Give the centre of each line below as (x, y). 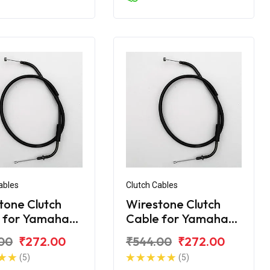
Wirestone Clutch (173, 204)
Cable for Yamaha (177, 218)
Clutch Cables (152, 185)
